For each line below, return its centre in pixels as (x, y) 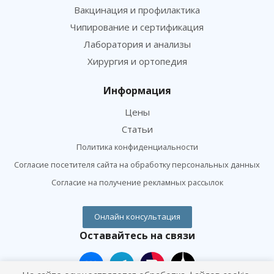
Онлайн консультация (137, 217)
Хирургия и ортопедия (137, 61)
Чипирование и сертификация (137, 27)
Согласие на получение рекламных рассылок (137, 183)
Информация (137, 91)
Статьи (137, 129)
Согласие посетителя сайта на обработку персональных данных (137, 165)
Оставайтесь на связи (137, 236)
